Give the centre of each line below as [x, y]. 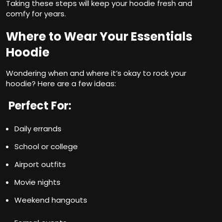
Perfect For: [39, 106]
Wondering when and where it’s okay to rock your [96, 73]
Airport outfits [40, 165]
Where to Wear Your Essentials [99, 37]
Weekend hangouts [51, 200]
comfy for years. [36, 14]
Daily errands [38, 129]
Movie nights [37, 182]
